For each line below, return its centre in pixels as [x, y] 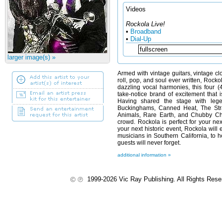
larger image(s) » [31, 57]
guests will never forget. [149, 143]
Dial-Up [141, 39]
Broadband [146, 31]
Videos [136, 9]
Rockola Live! [145, 24]
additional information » [144, 155]
